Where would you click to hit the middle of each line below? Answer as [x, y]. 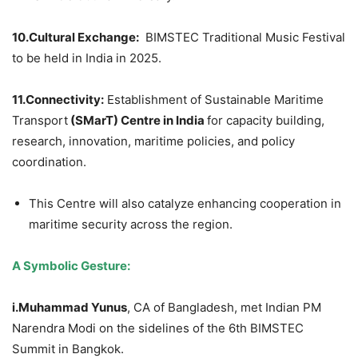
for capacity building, [266, 121]
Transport [40, 121]
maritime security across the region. [131, 225]
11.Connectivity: [58, 100]
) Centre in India [160, 121]
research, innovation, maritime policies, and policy [153, 141]
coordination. [49, 162]
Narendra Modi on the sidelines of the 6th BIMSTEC [158, 328]
